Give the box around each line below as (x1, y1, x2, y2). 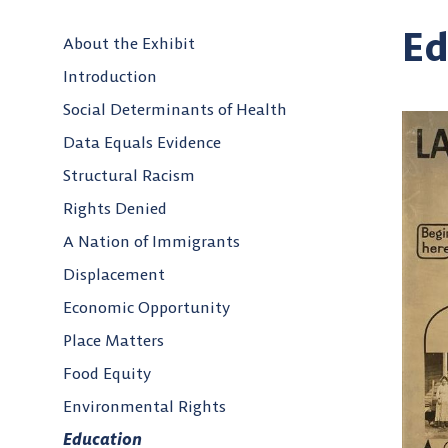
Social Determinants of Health (63, 99, 287, 120)
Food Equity (63, 363, 151, 384)
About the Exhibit (63, 33, 195, 54)
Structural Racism (63, 165, 195, 186)
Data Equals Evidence (63, 132, 221, 153)
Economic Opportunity (63, 297, 230, 318)
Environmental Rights (63, 396, 226, 417)
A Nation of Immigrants (63, 231, 240, 252)
